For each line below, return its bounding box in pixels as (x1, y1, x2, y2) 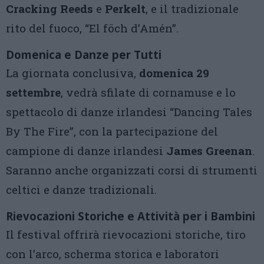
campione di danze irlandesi (6, 143, 166, 158)
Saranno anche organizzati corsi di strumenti (6, 163, 258, 177)
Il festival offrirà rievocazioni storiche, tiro (6, 227, 246, 242)
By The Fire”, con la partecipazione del (6, 124, 218, 138)
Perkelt (105, 1, 146, 16)
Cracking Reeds (6, 1, 93, 16)
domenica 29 (139, 65, 209, 80)
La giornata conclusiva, (6, 65, 139, 80)
